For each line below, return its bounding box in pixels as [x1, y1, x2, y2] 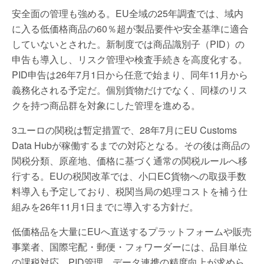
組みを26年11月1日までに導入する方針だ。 [12, 200, 199, 213]
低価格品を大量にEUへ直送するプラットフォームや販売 [12, 225, 252, 238]
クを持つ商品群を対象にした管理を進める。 [12, 98, 200, 112]
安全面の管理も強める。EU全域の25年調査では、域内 [12, 6, 243, 20]
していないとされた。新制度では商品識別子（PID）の [12, 37, 245, 51]
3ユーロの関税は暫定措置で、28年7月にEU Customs [12, 123, 237, 137]
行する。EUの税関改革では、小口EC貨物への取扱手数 [12, 169, 246, 183]
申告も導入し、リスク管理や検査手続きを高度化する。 [12, 52, 247, 66]
